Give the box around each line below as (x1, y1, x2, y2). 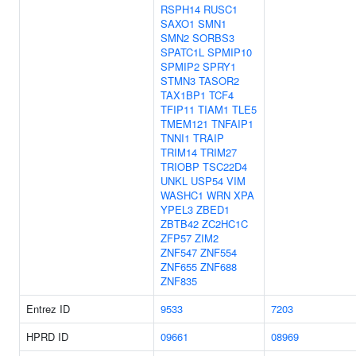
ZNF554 (200, 245, 237, 260)
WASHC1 (161, 188, 203, 203)
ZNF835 (161, 273, 197, 288)
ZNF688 (200, 259, 237, 274)
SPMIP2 (161, 59, 199, 74)
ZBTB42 (161, 216, 199, 231)
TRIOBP (161, 159, 199, 174)
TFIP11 (161, 102, 195, 117)
